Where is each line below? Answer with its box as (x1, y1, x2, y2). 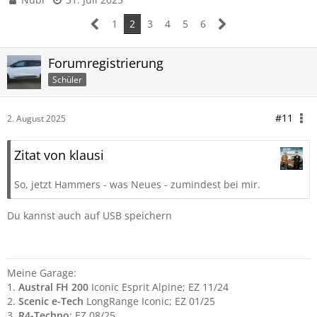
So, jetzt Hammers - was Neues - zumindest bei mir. (14, 178, 260, 191)
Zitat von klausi (14, 146, 104, 163)
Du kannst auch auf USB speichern (7, 209, 172, 222)
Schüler (52, 73, 82, 86)
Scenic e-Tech (18, 294, 83, 308)
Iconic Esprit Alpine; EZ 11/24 (88, 280, 229, 294)
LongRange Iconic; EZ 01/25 (83, 294, 215, 308)
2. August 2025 (7, 113, 66, 125)
